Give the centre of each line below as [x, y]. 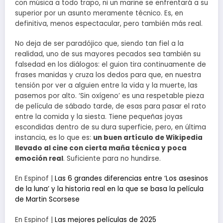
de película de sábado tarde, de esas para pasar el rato [111, 107]
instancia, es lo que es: [54, 138]
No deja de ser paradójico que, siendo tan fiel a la [99, 44]
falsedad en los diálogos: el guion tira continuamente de [111, 65]
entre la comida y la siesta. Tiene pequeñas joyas [99, 117]
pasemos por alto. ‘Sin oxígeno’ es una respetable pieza [110, 96]
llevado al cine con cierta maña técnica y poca [101, 148]
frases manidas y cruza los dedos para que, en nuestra [108, 75]
